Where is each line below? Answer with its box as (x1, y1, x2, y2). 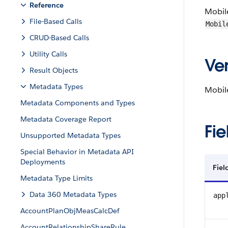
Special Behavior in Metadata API (20, 147, 134, 156)
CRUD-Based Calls (30, 33, 89, 42)
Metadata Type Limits (20, 174, 93, 183)
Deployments (20, 157, 65, 166)
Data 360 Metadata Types (30, 190, 117, 199)
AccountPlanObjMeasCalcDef (20, 206, 120, 215)
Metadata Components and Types (20, 98, 135, 107)
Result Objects (30, 66, 78, 75)
